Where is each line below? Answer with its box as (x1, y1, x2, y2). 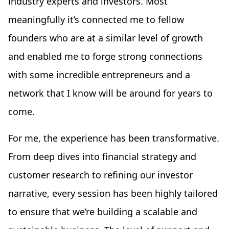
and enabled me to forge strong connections (8, 50, 202, 63)
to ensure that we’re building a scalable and (8, 205, 197, 218)
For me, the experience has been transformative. (8, 132, 219, 145)
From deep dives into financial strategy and (8, 150, 196, 163)
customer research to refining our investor (8, 169, 193, 181)
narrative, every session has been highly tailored (8, 187, 218, 200)
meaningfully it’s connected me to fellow (8, 13, 184, 26)
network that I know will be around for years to (8, 87, 213, 100)
